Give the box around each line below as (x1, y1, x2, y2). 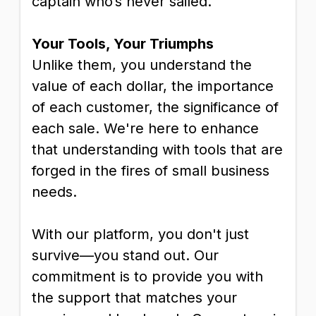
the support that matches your (32, 289, 237, 306)
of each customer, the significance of (32, 99, 279, 116)
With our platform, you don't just (32, 226, 249, 243)
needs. (32, 183, 77, 200)
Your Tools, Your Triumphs (32, 35, 214, 52)
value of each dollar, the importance (32, 78, 274, 95)
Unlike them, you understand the (32, 56, 252, 73)
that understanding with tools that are (32, 141, 283, 158)
